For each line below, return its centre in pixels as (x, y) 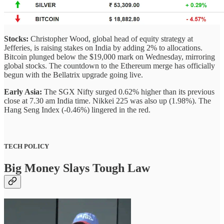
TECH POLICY (26, 146)
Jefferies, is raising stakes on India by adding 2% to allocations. (103, 48)
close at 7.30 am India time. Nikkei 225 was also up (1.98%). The (107, 101)
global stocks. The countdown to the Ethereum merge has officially (109, 66)
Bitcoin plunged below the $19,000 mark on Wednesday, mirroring (109, 57)
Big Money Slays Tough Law (77, 168)
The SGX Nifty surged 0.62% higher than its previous (128, 92)
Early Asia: (23, 92)
